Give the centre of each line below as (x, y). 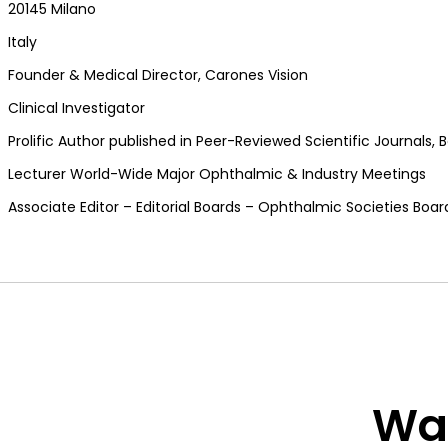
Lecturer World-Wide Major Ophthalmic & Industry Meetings (217, 173)
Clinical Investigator (76, 107)
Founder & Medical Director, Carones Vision (158, 74)
